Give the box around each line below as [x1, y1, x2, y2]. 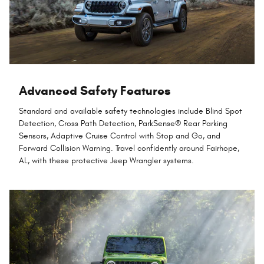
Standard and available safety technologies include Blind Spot [19, 105, 242, 116]
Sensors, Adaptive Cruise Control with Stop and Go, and [19, 130, 220, 141]
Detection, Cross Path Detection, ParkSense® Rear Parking [19, 118, 227, 128]
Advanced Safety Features [19, 83, 171, 99]
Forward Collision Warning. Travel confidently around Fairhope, [19, 143, 239, 153]
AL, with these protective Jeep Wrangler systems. [19, 155, 194, 166]
